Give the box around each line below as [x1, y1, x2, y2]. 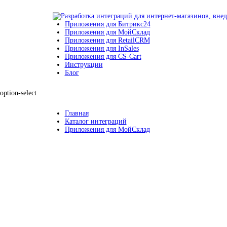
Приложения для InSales [64, 45, 139, 52]
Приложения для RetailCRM [64, 36, 150, 44]
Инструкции [64, 61, 103, 68]
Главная [64, 109, 89, 117]
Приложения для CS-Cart [64, 53, 141, 60]
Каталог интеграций [64, 118, 127, 125]
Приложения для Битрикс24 [64, 20, 150, 28]
